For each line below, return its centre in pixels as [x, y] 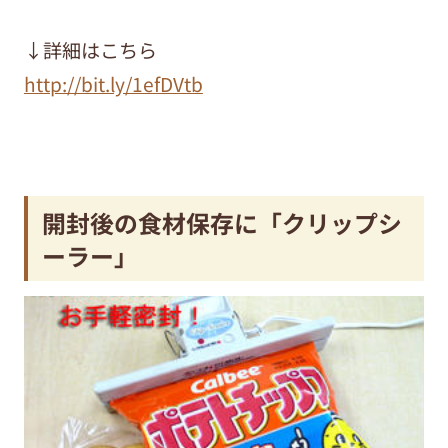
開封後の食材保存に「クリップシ [222, 222]
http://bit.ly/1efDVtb [113, 83]
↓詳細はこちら [90, 49]
